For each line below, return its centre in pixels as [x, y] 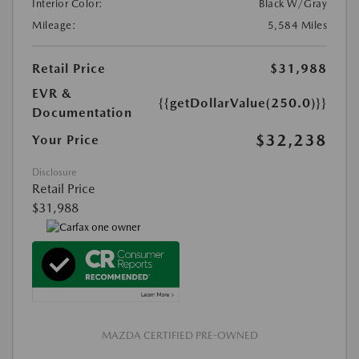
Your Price [66, 140]
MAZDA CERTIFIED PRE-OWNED [179, 335]
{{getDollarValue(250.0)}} [243, 103]
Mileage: [54, 26]
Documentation [82, 113]
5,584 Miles [297, 26]
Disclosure [54, 173]
